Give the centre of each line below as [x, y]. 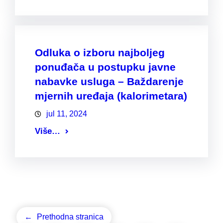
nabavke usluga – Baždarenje [109, 82]
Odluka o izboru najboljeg [100, 53]
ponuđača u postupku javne [105, 67]
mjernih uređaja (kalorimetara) [111, 96]
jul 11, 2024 [67, 114]
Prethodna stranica [70, 217]
